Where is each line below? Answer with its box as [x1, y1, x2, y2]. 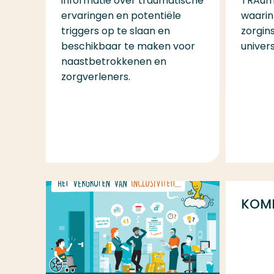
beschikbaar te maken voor [61, 39, 195, 53]
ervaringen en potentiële [61, 8, 181, 23]
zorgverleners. [61, 69, 130, 84]
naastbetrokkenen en [61, 54, 166, 68]
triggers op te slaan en [61, 23, 170, 38]
